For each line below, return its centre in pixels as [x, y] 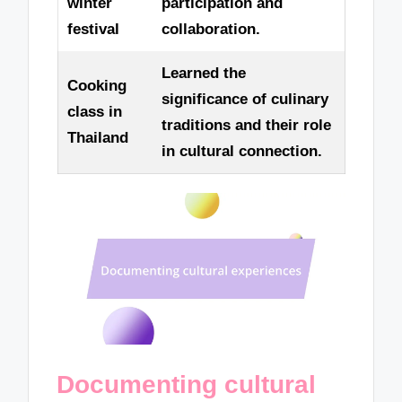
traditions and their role [246, 126]
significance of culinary [245, 100]
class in [94, 112]
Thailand [97, 138]
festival [93, 30]
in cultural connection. [241, 152]
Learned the [203, 74]
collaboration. [210, 30]
